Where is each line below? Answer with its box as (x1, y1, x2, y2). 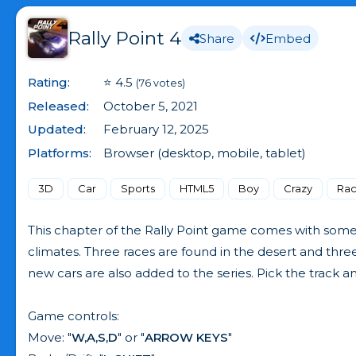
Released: (28, 98, 89, 114)
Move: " (28, 329, 72, 345)
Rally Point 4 (68, 27, 181, 49)
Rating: (28, 75, 70, 90)
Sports (121, 181, 155, 195)
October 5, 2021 (103, 98, 198, 114)
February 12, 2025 (103, 122, 209, 137)
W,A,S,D (72, 329, 118, 345)
